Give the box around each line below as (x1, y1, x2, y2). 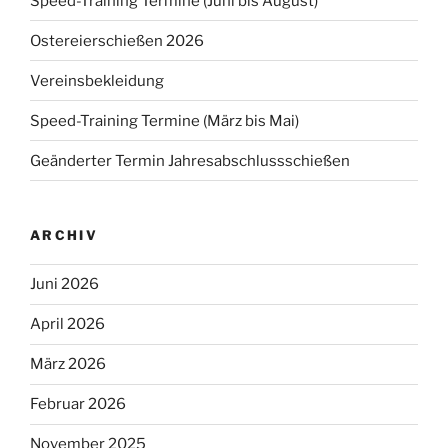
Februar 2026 (30, 395, 126, 414)
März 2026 (30, 355, 106, 374)
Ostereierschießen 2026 (30, 31, 204, 50)
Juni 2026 (30, 275, 99, 294)
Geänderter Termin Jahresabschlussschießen (30, 151, 350, 170)
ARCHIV (30, 227, 99, 244)
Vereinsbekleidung (30, 71, 164, 90)
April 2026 (30, 315, 105, 334)
